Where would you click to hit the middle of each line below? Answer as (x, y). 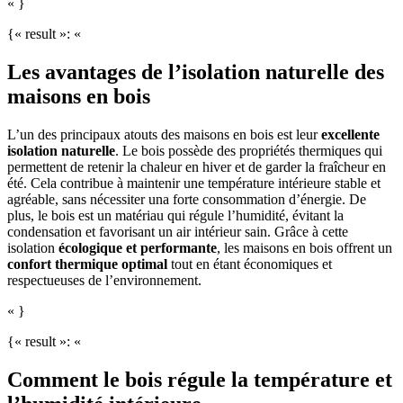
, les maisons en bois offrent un (304, 247)
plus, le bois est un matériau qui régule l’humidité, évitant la (175, 215)
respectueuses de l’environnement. (104, 280)
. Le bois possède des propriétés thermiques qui (249, 150)
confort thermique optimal (87, 264)
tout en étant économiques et (250, 264)
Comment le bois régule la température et (200, 379)
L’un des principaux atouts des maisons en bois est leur (164, 134)
